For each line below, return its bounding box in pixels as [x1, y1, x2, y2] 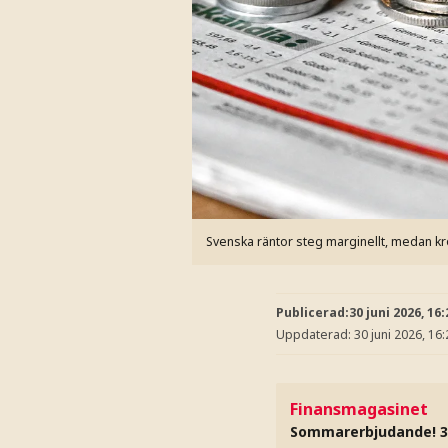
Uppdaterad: [276, 325, 354, 343]
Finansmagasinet [290, 398, 428, 420]
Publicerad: [276, 304, 349, 321]
